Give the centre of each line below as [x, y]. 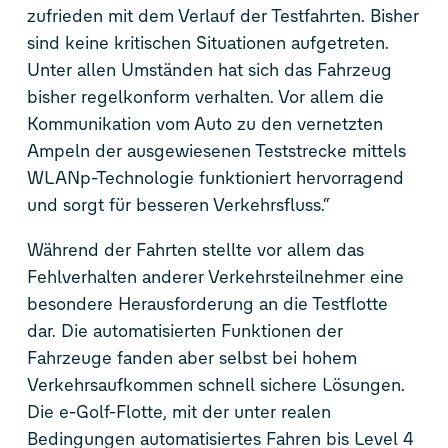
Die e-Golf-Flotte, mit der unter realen [178, 412]
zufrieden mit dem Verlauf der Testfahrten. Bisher [222, 16]
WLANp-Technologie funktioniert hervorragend [215, 178]
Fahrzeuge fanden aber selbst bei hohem [191, 358]
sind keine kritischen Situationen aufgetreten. [207, 43]
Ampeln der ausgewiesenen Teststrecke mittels [216, 151]
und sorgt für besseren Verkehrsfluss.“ [178, 205]
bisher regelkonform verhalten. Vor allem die [205, 97]
